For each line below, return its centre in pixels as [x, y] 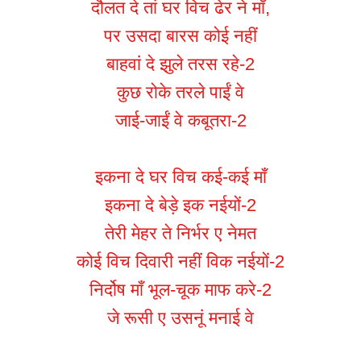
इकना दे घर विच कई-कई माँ [180, 177]
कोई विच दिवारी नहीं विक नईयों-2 [180, 262]
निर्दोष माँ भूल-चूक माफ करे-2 [180, 290]
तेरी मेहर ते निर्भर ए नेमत [180, 234]
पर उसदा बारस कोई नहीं [180, 36]
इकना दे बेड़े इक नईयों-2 [180, 205]
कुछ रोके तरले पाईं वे [180, 93]
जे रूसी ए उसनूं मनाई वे [180, 318]
